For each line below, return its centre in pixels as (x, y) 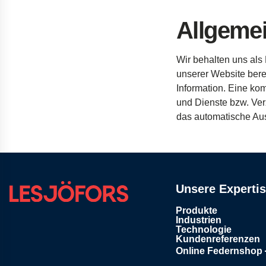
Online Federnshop (219, 251)
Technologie (204, 229)
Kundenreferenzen (218, 239)
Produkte (197, 210)
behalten (211, 60)
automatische (222, 117)
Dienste (211, 102)
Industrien (199, 220)
